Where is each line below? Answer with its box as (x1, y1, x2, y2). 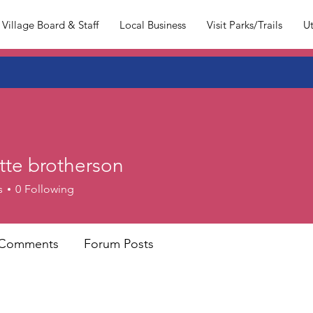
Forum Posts (84, 236, 154, 252)
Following (24, 182, 74, 196)
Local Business (119, 18, 187, 31)
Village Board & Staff (2, 18, 99, 31)
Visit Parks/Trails (207, 18, 283, 31)
